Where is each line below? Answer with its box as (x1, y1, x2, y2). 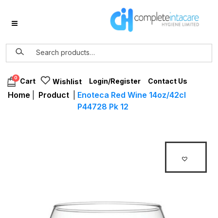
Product (38, 90, 69, 100)
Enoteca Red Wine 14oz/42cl (77, 90, 186, 100)
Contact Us (148, 77, 187, 85)
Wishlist (53, 77, 82, 86)
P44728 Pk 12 (77, 102, 128, 111)
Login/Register (89, 77, 141, 85)
